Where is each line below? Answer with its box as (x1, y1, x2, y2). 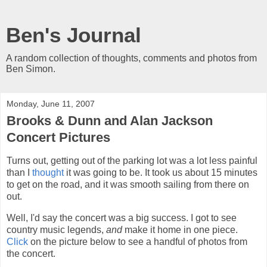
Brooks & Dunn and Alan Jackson (7, 113, 213, 128)
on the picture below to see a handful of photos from (28, 236, 247, 247)
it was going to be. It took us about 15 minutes (64, 167, 257, 178)
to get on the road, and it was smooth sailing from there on (7, 179, 249, 190)
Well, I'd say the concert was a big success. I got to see (7, 212, 237, 223)
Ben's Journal (6, 24, 141, 46)
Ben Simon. (6, 64, 55, 74)
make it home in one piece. (122, 224, 238, 235)
